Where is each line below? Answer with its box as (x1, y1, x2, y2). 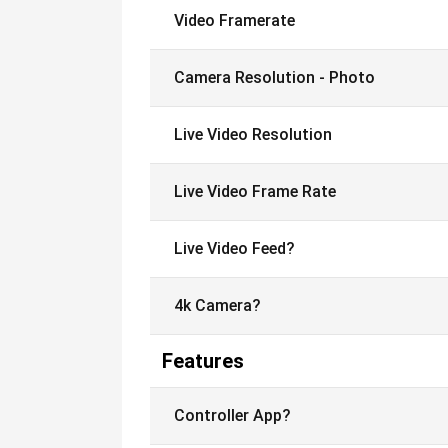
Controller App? (174, 406, 291, 425)
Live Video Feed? (174, 239, 295, 258)
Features (162, 349, 244, 373)
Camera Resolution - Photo (174, 68, 375, 87)
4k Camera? (174, 296, 261, 315)
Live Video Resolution (174, 125, 332, 144)
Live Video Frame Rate (174, 182, 336, 201)
